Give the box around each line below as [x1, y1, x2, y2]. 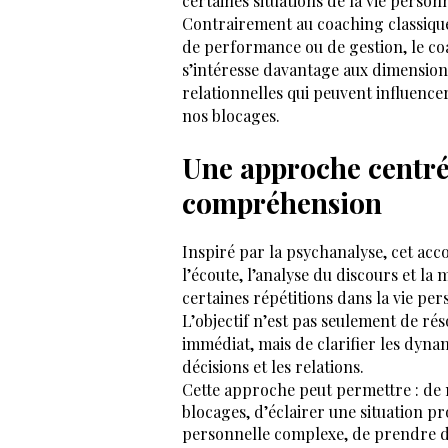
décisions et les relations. [182, 356, 364, 377]
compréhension [182, 184, 382, 221]
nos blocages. [182, 105, 280, 126]
